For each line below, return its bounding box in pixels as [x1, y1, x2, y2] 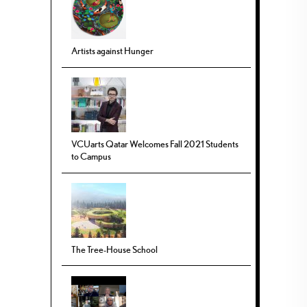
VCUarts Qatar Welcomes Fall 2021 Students [71, 138, 239, 150]
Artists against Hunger [71, 45, 154, 57]
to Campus [71, 151, 112, 162]
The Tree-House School [71, 244, 158, 256]
